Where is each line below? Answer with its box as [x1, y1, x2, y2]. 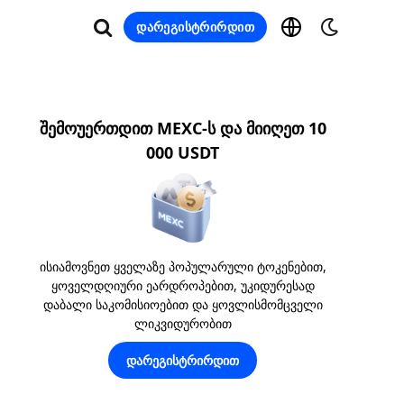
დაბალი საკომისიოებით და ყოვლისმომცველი [42, 295, 323, 313]
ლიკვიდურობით [133, 314, 232, 332]
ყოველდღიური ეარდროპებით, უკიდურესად [50, 276, 315, 294]
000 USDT [146, 142, 219, 163]
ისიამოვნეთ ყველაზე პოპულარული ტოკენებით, [39, 257, 326, 275]
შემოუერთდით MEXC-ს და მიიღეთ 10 [39, 117, 326, 139]
